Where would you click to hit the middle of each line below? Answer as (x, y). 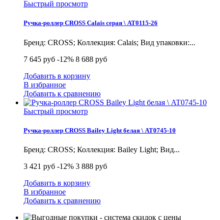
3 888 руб (91, 166)
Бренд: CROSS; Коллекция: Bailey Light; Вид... (102, 149)
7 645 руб (39, 59)
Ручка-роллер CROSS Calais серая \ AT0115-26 (91, 23)
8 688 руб (91, 59)
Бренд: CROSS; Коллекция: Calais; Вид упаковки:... (110, 42)
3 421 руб (39, 166)
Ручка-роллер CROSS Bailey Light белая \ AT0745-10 (100, 130)
